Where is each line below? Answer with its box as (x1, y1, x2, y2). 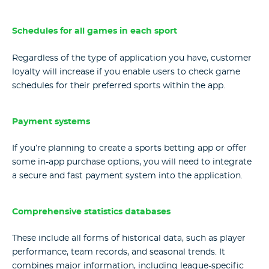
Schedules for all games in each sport (12, 27, 177, 36)
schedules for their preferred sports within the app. (12, 81, 225, 90)
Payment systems (12, 117, 90, 126)
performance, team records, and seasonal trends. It (12, 248, 225, 257)
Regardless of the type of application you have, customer (12, 53, 252, 62)
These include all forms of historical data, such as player (12, 234, 246, 243)
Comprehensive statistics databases (12, 207, 171, 216)
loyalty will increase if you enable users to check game (12, 67, 240, 76)
